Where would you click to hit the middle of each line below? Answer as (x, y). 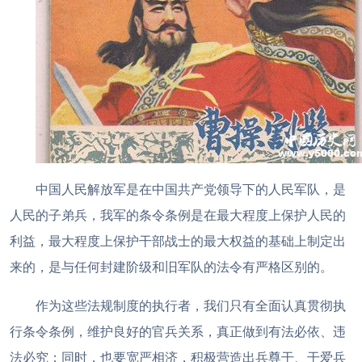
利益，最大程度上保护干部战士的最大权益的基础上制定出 (178, 241)
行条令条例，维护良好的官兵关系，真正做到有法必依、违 (178, 331)
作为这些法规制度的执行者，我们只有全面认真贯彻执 (191, 305)
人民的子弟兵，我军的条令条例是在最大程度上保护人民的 (178, 215)
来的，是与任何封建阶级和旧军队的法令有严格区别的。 (171, 267)
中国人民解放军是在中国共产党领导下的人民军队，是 (191, 189)
